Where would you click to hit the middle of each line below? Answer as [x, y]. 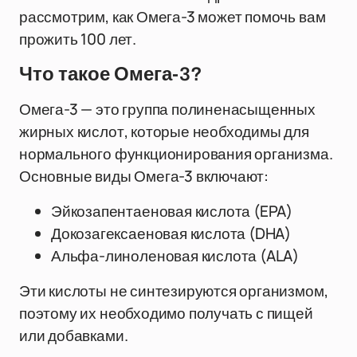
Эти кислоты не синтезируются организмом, [174, 291]
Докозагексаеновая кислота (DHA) [171, 233]
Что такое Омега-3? [111, 74]
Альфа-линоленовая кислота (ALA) [175, 256]
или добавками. [74, 335]
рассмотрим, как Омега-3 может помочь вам [173, 17]
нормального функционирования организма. [176, 154]
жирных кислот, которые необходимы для [164, 131]
